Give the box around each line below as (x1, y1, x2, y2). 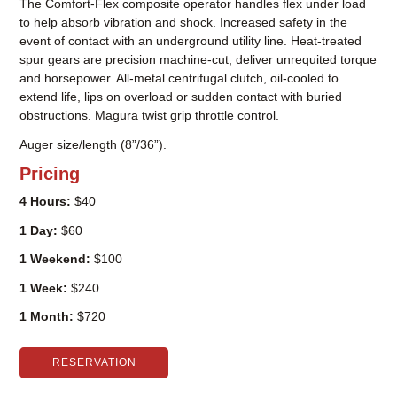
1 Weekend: (19, 252, 91, 267)
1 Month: (19, 309, 74, 324)
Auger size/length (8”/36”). (19, 136, 167, 152)
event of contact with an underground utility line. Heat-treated (19, 34, 362, 49)
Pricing (19, 164, 81, 184)
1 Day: (19, 222, 58, 237)
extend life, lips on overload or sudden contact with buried (19, 90, 343, 105)
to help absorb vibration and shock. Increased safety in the (19, 15, 348, 30)
